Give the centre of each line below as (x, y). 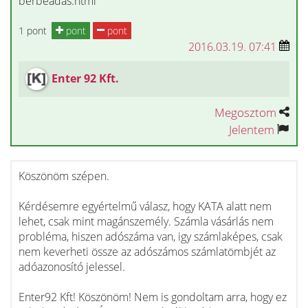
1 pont (33, 30)
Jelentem (252, 130)
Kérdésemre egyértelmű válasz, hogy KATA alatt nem (145, 206)
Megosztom (245, 112)
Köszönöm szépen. (64, 176)
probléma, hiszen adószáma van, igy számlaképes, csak (151, 236)
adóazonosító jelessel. (72, 267)
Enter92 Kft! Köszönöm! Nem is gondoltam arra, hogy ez (153, 297)
